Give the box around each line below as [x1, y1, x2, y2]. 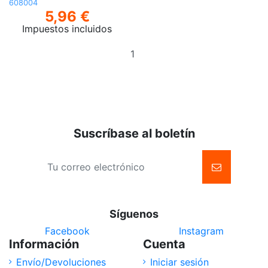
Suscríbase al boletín [73, 126, 195, 141]
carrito [153, 69, 182, 81]
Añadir [153, 40, 182, 53]
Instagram [178, 224, 224, 237]
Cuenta [143, 236, 185, 251]
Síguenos [109, 207, 159, 220]
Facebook [44, 224, 90, 237]
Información [9, 236, 79, 251]
